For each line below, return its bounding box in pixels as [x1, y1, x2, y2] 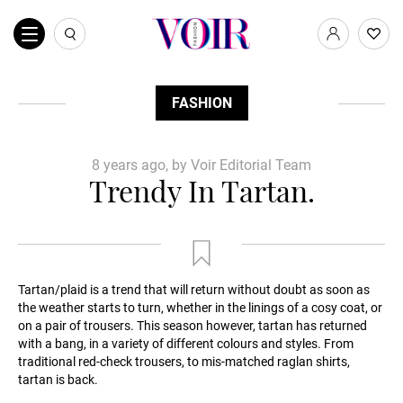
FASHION [171, 94, 232, 112]
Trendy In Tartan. [88, 171, 315, 210]
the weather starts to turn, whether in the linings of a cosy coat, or [18, 300, 382, 315]
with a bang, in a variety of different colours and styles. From [18, 336, 354, 351]
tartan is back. [18, 372, 98, 387]
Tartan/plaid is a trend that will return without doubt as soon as [18, 282, 370, 297]
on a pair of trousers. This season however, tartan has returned [18, 318, 367, 333]
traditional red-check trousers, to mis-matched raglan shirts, [18, 354, 350, 369]
